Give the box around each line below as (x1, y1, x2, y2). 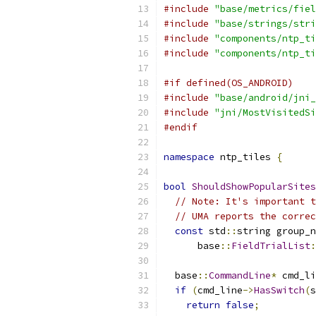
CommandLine (209, 269, 271, 281)
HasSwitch (254, 284, 305, 296)
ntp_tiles (214, 151, 276, 163)
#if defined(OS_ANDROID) (164, 77, 293, 89)
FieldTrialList (231, 240, 310, 252)
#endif (164, 121, 197, 133)
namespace (164, 151, 214, 163)
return (186, 299, 220, 311)
